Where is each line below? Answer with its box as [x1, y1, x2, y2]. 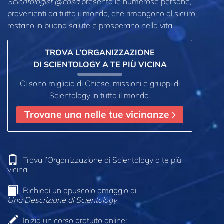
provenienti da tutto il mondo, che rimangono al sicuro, [7, 8, 197, 18]
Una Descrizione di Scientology [7, 194, 117, 205]
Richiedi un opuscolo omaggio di [23, 185, 136, 195]
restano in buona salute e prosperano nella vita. [7, 20, 174, 30]
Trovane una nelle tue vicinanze [24, 108, 172, 121]
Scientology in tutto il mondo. [49, 90, 150, 100]
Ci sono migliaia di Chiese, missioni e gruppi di [20, 78, 180, 88]
